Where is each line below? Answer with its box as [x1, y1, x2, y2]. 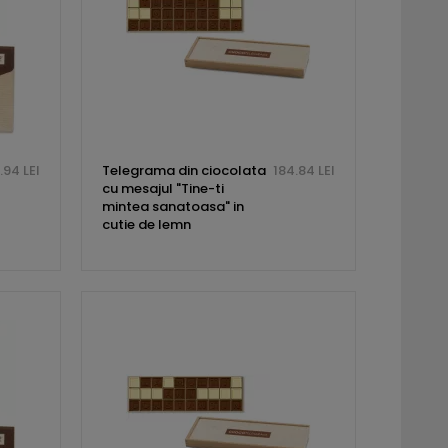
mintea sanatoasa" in [101, 197, 244, 217]
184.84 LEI [272, 161, 335, 181]
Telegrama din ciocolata [101, 161, 266, 181]
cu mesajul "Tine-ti [101, 179, 224, 199]
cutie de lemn [101, 215, 191, 235]
